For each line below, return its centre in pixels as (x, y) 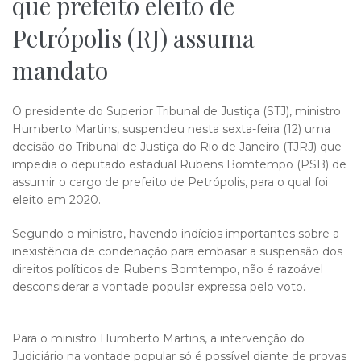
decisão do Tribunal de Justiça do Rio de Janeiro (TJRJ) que (177, 147)
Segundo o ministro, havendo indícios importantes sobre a (176, 234)
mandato (60, 70)
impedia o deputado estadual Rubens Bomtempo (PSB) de (179, 164)
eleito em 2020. (56, 200)
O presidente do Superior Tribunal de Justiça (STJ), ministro (176, 111)
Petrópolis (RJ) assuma (133, 38)
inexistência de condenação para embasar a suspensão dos (177, 251)
